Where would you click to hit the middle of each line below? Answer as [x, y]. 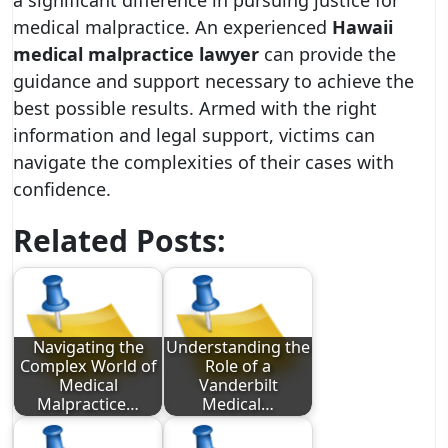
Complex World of [88, 366]
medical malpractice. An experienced [172, 27]
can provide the [327, 54]
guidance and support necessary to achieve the [213, 81]
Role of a [238, 366]
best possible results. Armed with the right [195, 108]
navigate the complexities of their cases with [203, 162]
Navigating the [88, 347]
